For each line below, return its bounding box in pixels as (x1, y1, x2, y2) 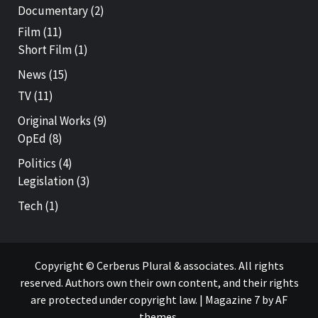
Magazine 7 (205, 292, 260, 307)
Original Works (18, 113, 91, 128)
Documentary (18, 3, 88, 18)
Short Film (18, 42, 72, 57)
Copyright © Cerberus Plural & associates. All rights (34, 258, 284, 273)
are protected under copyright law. (31, 292, 199, 307)
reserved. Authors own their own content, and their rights (19, 275, 299, 290)
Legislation (18, 173, 74, 189)
